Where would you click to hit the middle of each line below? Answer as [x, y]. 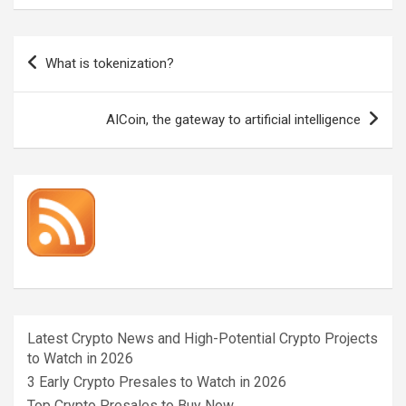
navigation [66, 78]
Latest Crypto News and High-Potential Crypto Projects [203, 338]
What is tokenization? [110, 63]
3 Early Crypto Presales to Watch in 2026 [157, 382]
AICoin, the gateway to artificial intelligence [233, 119]
